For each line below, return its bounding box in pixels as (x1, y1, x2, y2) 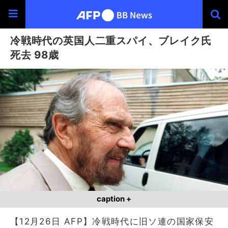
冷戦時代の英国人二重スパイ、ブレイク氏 (10, 34, 212, 47)
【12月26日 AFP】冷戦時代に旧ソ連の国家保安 (10, 216, 214, 226)
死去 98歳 (10, 48, 59, 61)
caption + (97, 194, 131, 204)
